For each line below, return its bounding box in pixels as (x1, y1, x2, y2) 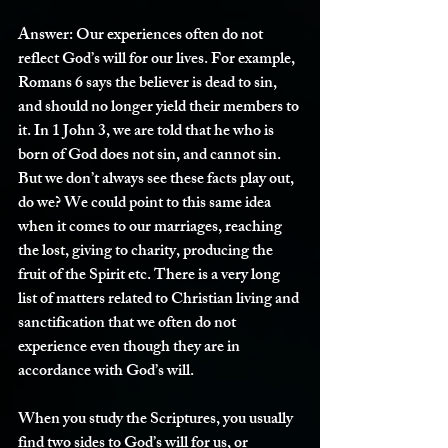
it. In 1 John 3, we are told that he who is (18, 118, 277, 147)
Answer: (18, 22, 73, 51)
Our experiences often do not (73, 22, 266, 51)
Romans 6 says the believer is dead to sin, (18, 70, 280, 99)
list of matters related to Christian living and (18, 286, 302, 315)
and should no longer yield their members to (18, 94, 302, 123)
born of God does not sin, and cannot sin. (18, 142, 284, 171)
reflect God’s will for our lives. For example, (18, 46, 298, 75)
